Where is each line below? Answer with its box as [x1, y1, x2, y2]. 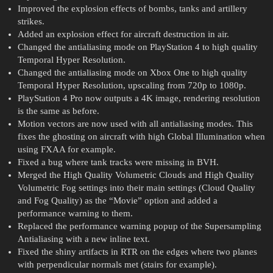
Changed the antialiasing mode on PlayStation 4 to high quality [17, 42, 258, 52]
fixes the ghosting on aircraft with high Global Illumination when [17, 132, 265, 142]
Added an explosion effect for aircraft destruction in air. [17, 29, 229, 40]
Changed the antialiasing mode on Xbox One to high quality [17, 68, 247, 78]
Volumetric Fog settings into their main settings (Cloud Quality [17, 183, 255, 193]
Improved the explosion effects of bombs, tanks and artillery [17, 4, 247, 14]
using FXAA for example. [17, 144, 116, 155]
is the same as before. [17, 106, 99, 116]
